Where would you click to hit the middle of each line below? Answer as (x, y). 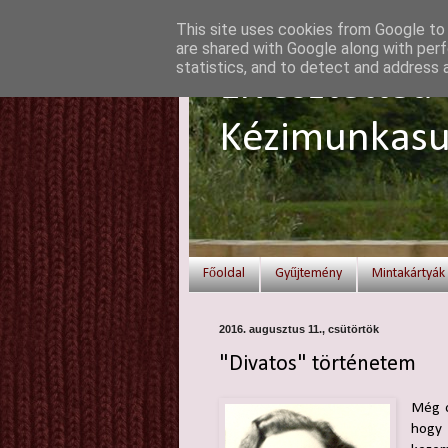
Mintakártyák (408, 274)
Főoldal (223, 274)
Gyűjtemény (308, 274)
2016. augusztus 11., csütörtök (298, 328)
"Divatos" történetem (317, 365)
